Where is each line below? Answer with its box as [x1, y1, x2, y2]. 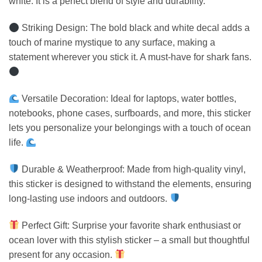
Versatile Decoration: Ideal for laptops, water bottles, [19, 93, 237, 104]
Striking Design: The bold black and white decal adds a [19, 23, 250, 33]
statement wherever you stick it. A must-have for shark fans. [9, 52, 251, 63]
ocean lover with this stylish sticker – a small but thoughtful [9, 235, 250, 245]
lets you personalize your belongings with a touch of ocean [9, 122, 251, 133]
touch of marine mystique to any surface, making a [9, 37, 215, 48]
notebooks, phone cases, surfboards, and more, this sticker [9, 108, 251, 118]
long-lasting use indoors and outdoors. [9, 193, 170, 204]
